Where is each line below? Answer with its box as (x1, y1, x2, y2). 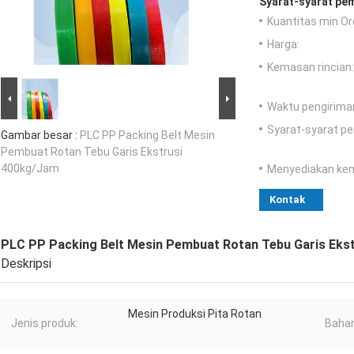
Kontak (269, 194, 305, 206)
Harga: (267, 38, 299, 51)
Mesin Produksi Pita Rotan (128, 307, 262, 321)
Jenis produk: (11, 317, 78, 330)
